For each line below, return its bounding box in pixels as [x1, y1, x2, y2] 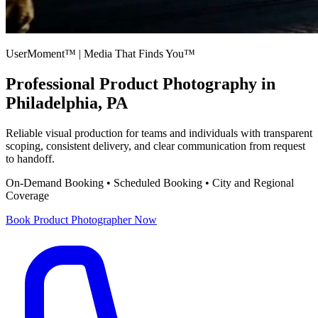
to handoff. [6, 153, 55, 165]
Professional [6, 75, 99, 94]
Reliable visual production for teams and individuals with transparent [6, 127, 312, 140]
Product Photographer [33, 214, 131, 226]
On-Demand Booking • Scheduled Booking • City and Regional [6, 177, 294, 190]
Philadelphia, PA [6, 94, 128, 113]
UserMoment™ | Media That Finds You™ [6, 48, 195, 60]
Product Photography [99, 75, 257, 94]
